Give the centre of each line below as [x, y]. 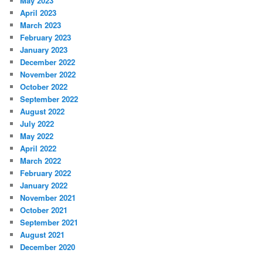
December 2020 [48, 247]
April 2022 [38, 148]
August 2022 [43, 111]
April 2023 [38, 12]
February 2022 [46, 173]
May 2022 [37, 136]
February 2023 [46, 37]
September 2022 [49, 99]
